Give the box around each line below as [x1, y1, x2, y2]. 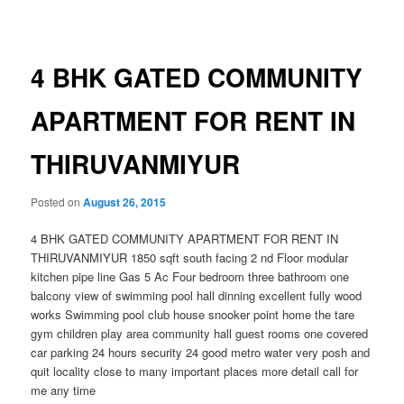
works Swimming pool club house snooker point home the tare [31, 305, 355, 323]
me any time [31, 381, 96, 399]
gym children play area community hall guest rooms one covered [31, 324, 369, 342]
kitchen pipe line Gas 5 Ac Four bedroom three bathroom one [31, 267, 350, 285]
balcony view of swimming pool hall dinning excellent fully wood [31, 286, 363, 304]
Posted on [31, 193, 84, 209]
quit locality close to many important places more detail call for [31, 362, 359, 380]
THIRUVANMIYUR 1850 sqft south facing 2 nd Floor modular [31, 248, 349, 266]
